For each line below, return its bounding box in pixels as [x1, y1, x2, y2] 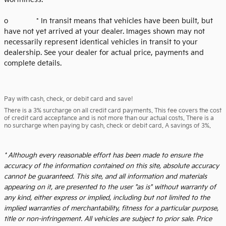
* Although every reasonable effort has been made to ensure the [4, 151, 203, 160]
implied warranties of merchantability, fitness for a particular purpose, [4, 204, 218, 213]
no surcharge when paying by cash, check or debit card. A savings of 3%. [4, 122, 211, 130]
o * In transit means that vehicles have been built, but [4, 17, 213, 26]
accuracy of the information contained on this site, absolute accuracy [4, 162, 219, 171]
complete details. [4, 59, 62, 68]
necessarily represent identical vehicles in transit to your [4, 38, 198, 47]
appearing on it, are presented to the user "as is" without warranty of [4, 183, 216, 192]
